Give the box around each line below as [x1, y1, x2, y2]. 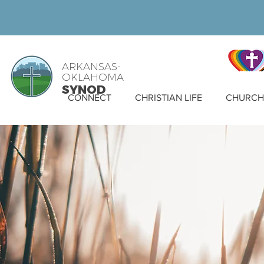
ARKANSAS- [62, 61, 121, 72]
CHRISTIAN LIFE [135, 93, 202, 103]
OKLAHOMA [62, 71, 124, 83]
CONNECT [68, 93, 111, 103]
